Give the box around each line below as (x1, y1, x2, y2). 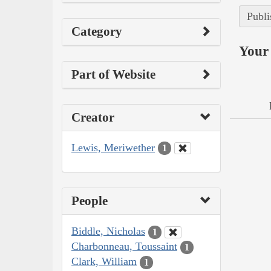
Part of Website (71, 67, 155, 82)
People (71, 194, 108, 209)
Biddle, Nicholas (71, 225, 145, 238)
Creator (71, 109, 114, 125)
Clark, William (71, 255, 137, 268)
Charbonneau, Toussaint (71, 240, 177, 253)
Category (71, 24, 122, 39)
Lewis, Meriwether (71, 141, 155, 154)
